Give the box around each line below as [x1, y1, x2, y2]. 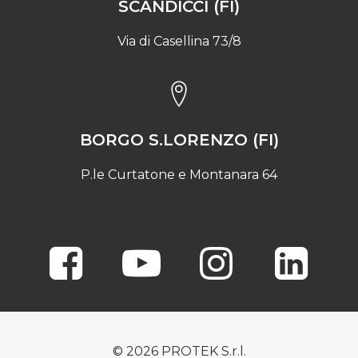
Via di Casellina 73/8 [117, 34, 241, 49]
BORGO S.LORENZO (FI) [79, 130, 279, 149]
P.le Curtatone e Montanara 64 [81, 167, 277, 182]
